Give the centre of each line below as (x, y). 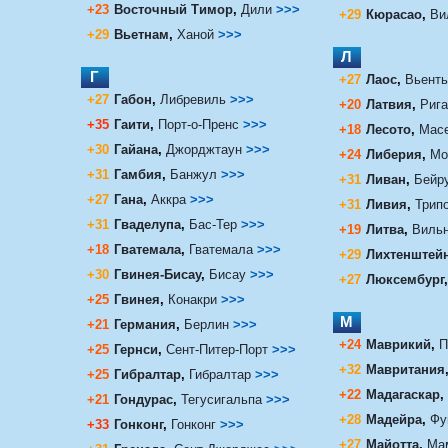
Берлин (206, 324)
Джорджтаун (203, 149)
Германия (144, 324)
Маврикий (398, 344)
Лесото (388, 129)
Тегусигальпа (221, 399)
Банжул (193, 174)
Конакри (192, 299)
